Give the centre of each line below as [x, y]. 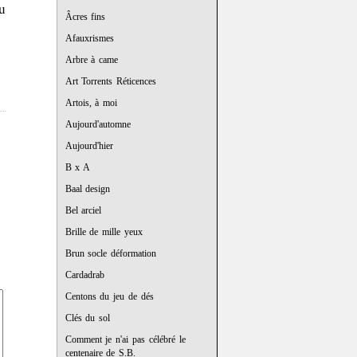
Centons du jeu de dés [109, 296]
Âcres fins [85, 17]
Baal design [88, 189]
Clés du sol [88, 318]
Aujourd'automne [98, 124]
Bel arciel [83, 210]
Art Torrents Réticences [111, 81]
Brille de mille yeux [104, 232]
